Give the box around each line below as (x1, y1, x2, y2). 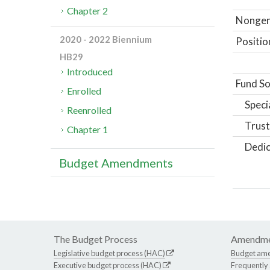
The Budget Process (54, 233, 137, 245)
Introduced (67, 66, 113, 78)
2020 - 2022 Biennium (60, 34, 152, 45)
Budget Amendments (59, 155, 173, 171)
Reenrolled (67, 104, 112, 116)
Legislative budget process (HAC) (54, 248, 165, 258)
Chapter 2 (67, 5, 108, 17)
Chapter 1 (67, 124, 108, 136)
